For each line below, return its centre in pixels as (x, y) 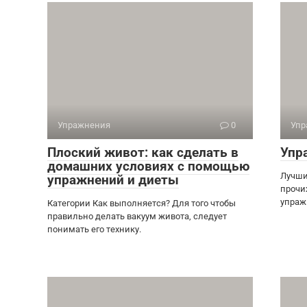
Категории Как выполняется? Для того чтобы (142, 203)
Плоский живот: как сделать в (143, 152)
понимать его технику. (94, 229)
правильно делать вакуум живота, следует (137, 216)
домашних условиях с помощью (148, 166)
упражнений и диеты (113, 180)
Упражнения (84, 125)
